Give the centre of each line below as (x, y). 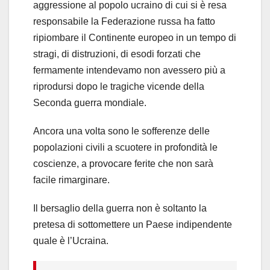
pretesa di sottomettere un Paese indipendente (133, 224)
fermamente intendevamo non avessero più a (129, 70)
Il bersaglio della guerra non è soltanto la (120, 208)
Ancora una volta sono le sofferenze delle (121, 131)
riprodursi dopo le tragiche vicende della (119, 86)
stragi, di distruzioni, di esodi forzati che (117, 54)
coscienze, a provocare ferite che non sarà (123, 163)
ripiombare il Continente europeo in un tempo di (135, 37)
